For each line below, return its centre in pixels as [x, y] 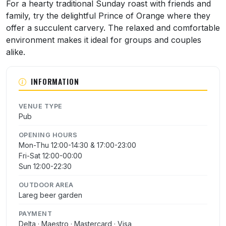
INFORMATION [55, 81]
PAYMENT [36, 214]
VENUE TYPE [41, 106]
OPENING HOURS [48, 135]
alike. [16, 52]
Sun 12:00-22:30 [45, 166]
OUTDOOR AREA [46, 185]
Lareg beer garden [50, 195]
